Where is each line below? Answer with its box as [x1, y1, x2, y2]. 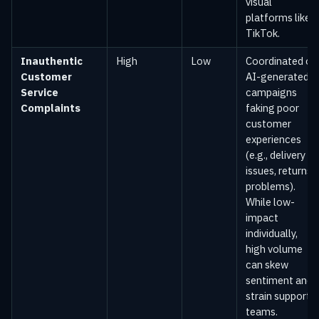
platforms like [246, 11, 310, 24]
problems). [246, 179, 296, 193]
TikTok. [246, 26, 280, 40]
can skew [246, 258, 288, 271]
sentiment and [246, 273, 313, 287]
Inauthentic [21, 54, 83, 68]
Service [21, 85, 58, 99]
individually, [246, 226, 298, 240]
